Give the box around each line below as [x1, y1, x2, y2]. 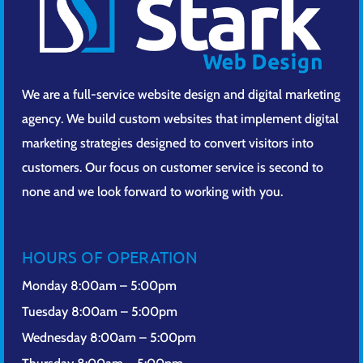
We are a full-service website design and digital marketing [21, 86, 340, 102]
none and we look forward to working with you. [21, 183, 283, 199]
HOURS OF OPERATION [21, 246, 198, 267]
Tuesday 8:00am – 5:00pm [21, 303, 177, 319]
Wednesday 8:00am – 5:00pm [21, 329, 196, 345]
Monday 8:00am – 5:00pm [21, 277, 177, 293]
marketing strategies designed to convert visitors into [21, 135, 314, 151]
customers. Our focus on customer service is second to [21, 159, 323, 175]
